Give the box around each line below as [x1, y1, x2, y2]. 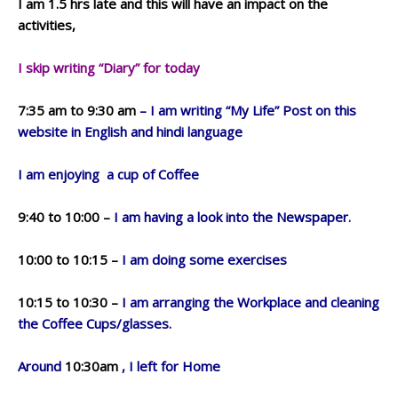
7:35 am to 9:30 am [18, 101, 136, 119]
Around [18, 357, 65, 375]
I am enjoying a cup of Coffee [18, 165, 203, 183]
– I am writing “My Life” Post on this [136, 101, 356, 119]
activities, [18, 16, 76, 34]
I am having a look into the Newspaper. [110, 208, 351, 226]
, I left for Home [118, 357, 220, 375]
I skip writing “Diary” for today [18, 59, 200, 76]
